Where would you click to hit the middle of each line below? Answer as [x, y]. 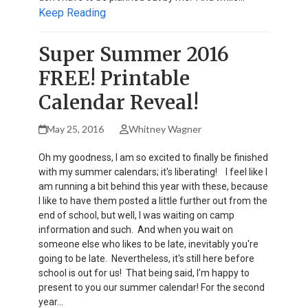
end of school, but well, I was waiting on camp [136, 215]
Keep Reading [72, 12]
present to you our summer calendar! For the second [152, 287]
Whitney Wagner [165, 129]
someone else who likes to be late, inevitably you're [148, 244]
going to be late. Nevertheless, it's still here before [146, 258]
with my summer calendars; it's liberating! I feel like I [153, 172]
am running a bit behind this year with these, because [153, 186]
